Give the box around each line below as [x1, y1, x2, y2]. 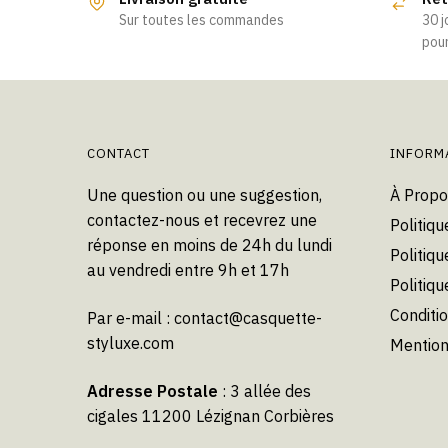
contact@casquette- [174, 307, 322, 328]
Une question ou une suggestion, [87, 185, 322, 206]
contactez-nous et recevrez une [87, 210, 317, 231]
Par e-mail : [87, 307, 174, 328]
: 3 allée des [218, 380, 311, 401]
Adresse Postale [87, 380, 218, 401]
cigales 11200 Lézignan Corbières [87, 405, 334, 426]
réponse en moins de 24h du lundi [87, 235, 332, 256]
